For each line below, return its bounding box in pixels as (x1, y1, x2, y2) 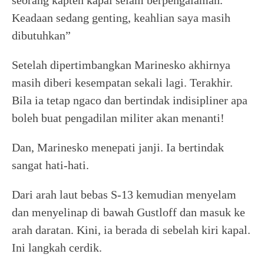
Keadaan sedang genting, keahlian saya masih (12, 11, 230, 24)
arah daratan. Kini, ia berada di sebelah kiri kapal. (12, 223, 250, 236)
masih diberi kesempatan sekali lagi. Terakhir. (12, 76, 233, 89)
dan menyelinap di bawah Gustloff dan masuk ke (12, 206, 245, 219)
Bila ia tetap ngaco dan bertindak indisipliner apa (12, 94, 247, 107)
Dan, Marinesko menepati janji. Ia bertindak (12, 141, 224, 154)
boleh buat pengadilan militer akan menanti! (12, 111, 225, 124)
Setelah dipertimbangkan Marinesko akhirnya (12, 58, 230, 71)
